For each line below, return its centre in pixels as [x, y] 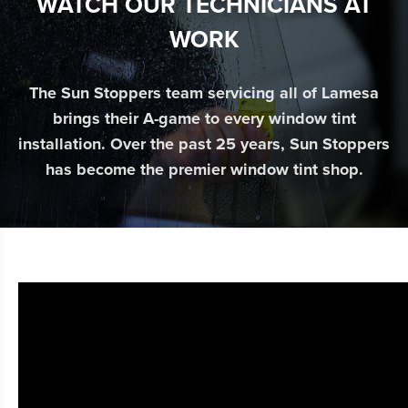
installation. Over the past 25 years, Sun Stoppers [204, 144]
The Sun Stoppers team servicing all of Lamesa [204, 93]
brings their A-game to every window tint [204, 119]
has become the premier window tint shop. [204, 170]
